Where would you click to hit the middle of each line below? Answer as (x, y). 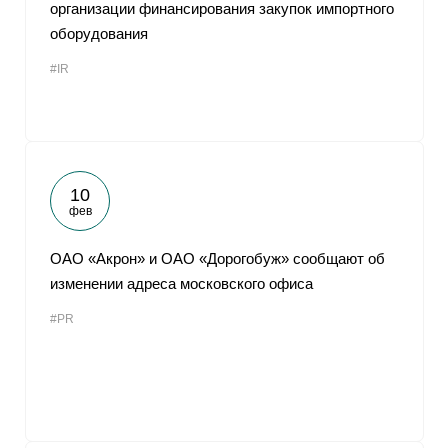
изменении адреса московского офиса (181, 283)
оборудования (99, 33)
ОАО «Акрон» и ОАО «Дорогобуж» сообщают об (217, 258)
